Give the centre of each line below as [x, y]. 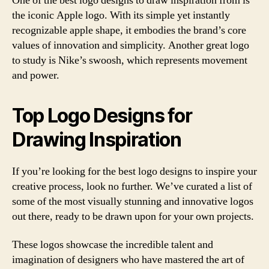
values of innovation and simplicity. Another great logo [131, 45]
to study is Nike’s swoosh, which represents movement [130, 60]
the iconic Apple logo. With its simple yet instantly [121, 15]
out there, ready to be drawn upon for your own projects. [133, 216]
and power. [36, 75]
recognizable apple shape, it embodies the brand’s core [129, 30]
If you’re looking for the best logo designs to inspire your [134, 171]
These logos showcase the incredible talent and [113, 245]
